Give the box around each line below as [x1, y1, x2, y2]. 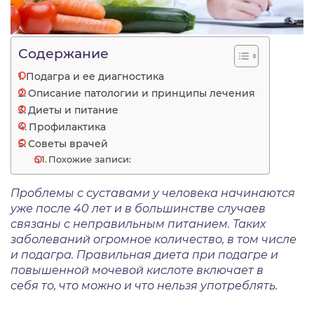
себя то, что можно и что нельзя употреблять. [11, 278, 278, 292]
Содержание [18, 44, 109, 62]
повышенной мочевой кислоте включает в [11, 263, 264, 277]
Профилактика [28, 120, 106, 133]
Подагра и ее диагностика [25, 69, 164, 83]
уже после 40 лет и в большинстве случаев [11, 201, 266, 215]
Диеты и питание [27, 103, 118, 116]
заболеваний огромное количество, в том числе [11, 232, 296, 246]
